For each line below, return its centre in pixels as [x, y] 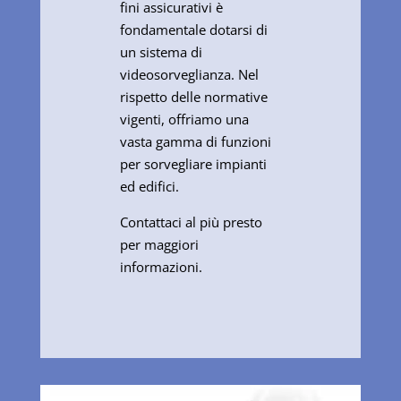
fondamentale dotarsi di [193, 30]
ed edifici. [149, 187]
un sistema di [161, 52]
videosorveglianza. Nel [189, 75]
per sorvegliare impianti [193, 164]
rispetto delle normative [193, 97]
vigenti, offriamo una [184, 119]
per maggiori [159, 245]
